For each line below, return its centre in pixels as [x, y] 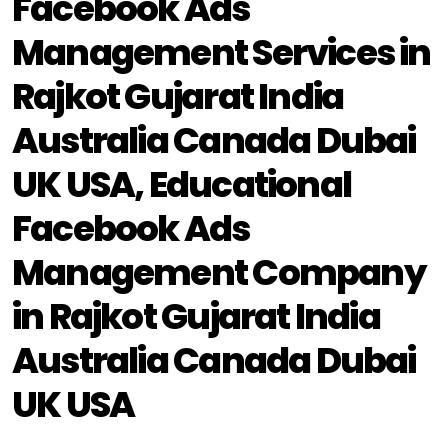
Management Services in [221, 52]
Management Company [218, 272]
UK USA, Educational [182, 184]
